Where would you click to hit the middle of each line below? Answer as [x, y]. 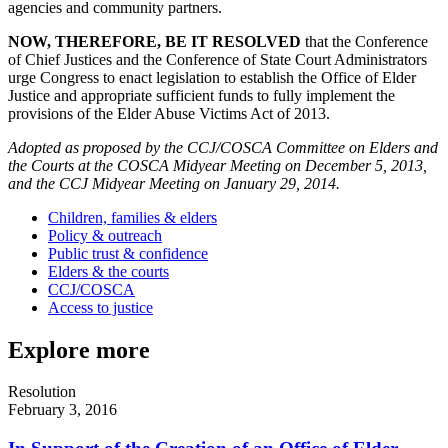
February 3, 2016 [62, 410]
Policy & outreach [105, 235]
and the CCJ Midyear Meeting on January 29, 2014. [174, 183]
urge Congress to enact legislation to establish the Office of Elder [212, 77]
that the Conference [364, 41]
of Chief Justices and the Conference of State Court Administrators [217, 59]
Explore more [79, 349]
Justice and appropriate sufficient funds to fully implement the [201, 95]
